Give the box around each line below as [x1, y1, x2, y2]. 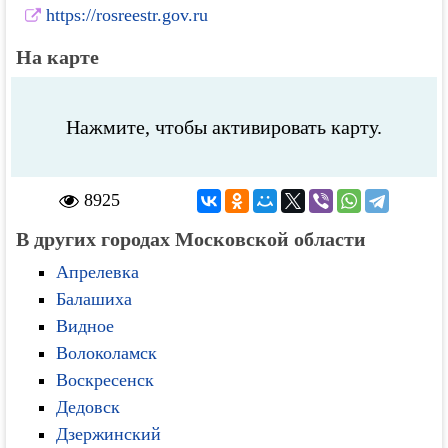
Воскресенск [56, 370, 155, 390]
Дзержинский [56, 424, 162, 444]
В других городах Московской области [16, 228, 367, 250]
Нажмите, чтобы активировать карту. [66, 116, 382, 138]
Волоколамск [56, 343, 158, 363]
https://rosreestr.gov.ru [45, 4, 208, 25]
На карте [16, 46, 100, 68]
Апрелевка [56, 262, 140, 282]
